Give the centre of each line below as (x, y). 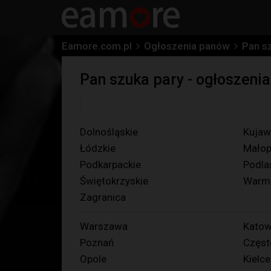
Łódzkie (98, 148)
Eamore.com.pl (97, 46)
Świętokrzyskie (114, 181)
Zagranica (103, 197)
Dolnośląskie (109, 132)
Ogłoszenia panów (187, 46)
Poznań (97, 243)
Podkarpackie (110, 165)
